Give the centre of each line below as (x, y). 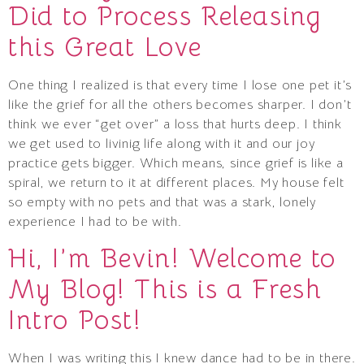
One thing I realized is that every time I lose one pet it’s (180, 86)
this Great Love (106, 48)
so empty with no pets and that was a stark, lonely (162, 203)
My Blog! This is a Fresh (165, 290)
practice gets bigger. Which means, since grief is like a (176, 164)
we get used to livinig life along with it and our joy (162, 144)
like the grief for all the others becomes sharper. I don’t (180, 105)
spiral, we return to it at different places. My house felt (176, 183)
